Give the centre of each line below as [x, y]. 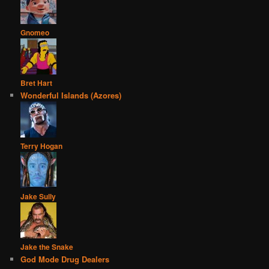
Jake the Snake [47, 247]
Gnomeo [35, 33]
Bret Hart [37, 83]
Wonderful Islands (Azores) [71, 95]
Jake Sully [38, 197]
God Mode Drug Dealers [65, 259]
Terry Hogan [42, 146]
